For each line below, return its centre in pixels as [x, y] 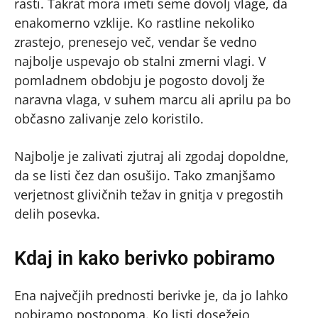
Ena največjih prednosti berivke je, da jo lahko [151, 295]
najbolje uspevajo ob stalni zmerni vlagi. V [140, 61]
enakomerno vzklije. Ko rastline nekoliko [135, 22]
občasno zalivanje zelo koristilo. [109, 118]
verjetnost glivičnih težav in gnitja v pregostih [149, 194]
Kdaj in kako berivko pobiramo [144, 258]
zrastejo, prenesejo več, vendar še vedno [136, 42]
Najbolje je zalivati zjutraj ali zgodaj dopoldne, [152, 156]
